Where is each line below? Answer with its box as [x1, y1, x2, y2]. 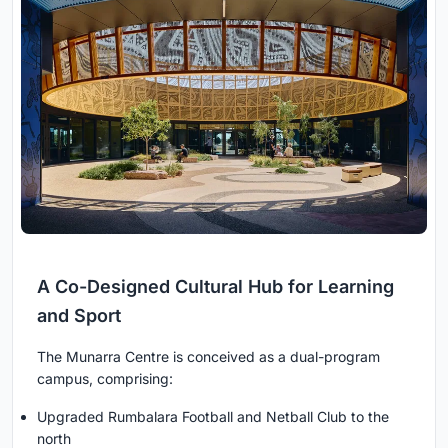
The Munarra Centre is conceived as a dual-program [37, 348, 380, 366]
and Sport [37, 305, 121, 327]
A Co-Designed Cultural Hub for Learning [37, 276, 394, 298]
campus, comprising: [37, 370, 173, 388]
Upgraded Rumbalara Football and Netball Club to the [37, 408, 389, 426]
